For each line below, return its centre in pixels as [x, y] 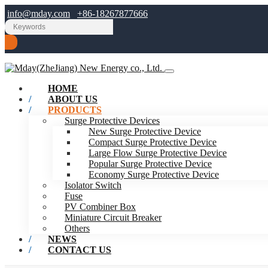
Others [77, 228]
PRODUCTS [75, 110]
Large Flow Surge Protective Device [158, 153]
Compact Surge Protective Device [153, 142]
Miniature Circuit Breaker [113, 217]
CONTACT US [80, 250]
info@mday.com [39, 13]
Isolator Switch [93, 185]
